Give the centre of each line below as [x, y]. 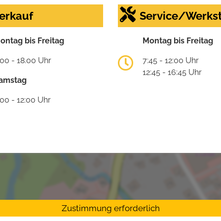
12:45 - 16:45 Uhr [172, 72]
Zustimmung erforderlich [110, 208]
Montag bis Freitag [178, 40]
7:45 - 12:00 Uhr [171, 60]
